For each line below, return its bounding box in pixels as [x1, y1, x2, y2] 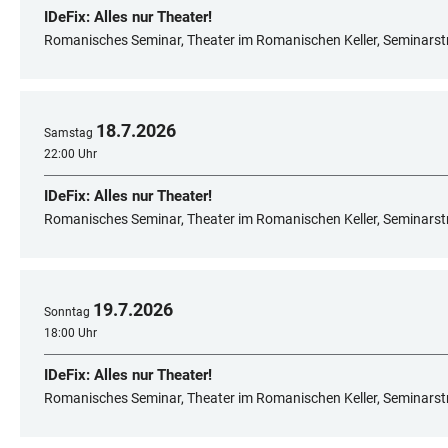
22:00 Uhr [44, 146, 97, 161]
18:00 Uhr [44, 325, 97, 340]
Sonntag [44, 304, 90, 319]
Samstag [44, 125, 93, 140]
